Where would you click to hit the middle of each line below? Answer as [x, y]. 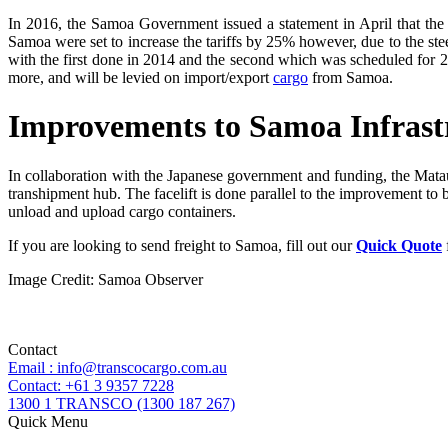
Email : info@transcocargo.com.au [117, 367]
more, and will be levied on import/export [140, 77]
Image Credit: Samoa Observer [105, 279]
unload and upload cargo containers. [122, 211]
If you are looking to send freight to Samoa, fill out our [182, 245]
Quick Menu [48, 421]
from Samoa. [350, 77]
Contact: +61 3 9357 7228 [91, 385]
